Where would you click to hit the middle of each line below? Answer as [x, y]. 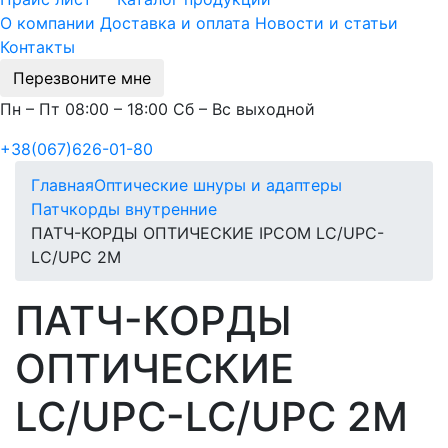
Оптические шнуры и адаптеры [218, 185]
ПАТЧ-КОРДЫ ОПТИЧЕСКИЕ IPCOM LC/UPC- [207, 233]
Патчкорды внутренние [124, 209]
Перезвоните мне [82, 78]
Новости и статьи [326, 23]
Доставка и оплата [175, 23]
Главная [62, 185]
